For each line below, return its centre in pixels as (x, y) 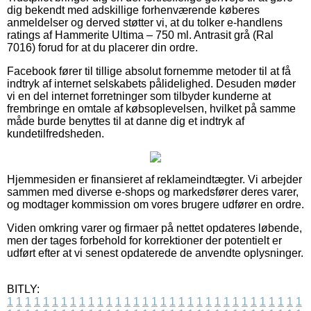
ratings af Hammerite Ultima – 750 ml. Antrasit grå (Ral (140, 35)
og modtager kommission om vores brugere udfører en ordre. (155, 204)
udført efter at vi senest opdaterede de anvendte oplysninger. (155, 253)
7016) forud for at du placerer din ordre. (102, 47)
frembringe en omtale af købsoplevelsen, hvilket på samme (151, 108)
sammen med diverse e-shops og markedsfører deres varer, (153, 192)
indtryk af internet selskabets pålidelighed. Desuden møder (151, 83)
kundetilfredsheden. (56, 133)
